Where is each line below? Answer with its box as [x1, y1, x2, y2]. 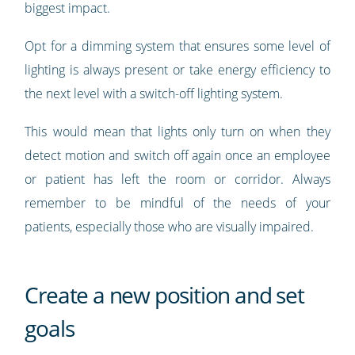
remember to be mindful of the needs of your [25, 194, 330, 212]
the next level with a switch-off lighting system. [25, 85, 284, 103]
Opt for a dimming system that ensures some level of [25, 37, 330, 55]
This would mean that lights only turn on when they [25, 123, 330, 141]
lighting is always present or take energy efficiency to [25, 61, 330, 79]
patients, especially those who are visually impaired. [25, 218, 315, 236]
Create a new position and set [25, 280, 304, 311]
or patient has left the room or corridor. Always [25, 170, 330, 189]
